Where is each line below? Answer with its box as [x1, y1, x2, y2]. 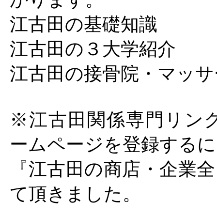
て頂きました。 [10, 184, 141, 204]
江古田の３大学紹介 [10, 39, 176, 59]
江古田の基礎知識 [10, 14, 157, 34]
